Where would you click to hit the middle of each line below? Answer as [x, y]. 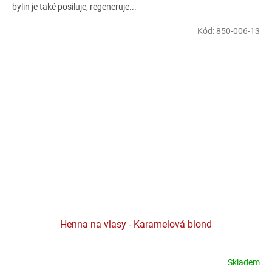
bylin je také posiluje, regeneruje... [74, 7]
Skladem [244, 263]
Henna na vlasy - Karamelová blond [136, 224]
